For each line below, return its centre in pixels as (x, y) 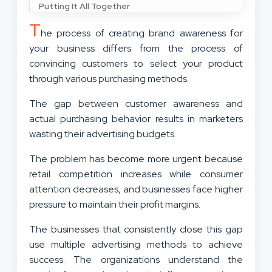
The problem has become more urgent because (136, 159)
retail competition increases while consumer (136, 174)
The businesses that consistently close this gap (136, 229)
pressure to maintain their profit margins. (117, 205)
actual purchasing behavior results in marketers (136, 119)
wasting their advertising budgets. (104, 134)
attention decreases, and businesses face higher (136, 189)
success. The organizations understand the (136, 260)
